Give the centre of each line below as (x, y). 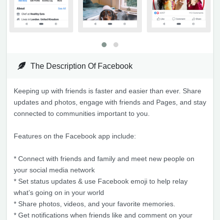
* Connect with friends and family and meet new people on (104, 158)
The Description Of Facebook (81, 66)
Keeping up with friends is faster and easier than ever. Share (108, 91)
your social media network (54, 170)
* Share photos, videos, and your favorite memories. (95, 204)
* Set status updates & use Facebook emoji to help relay (101, 181)
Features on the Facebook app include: (75, 136)
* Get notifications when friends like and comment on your (103, 215)
